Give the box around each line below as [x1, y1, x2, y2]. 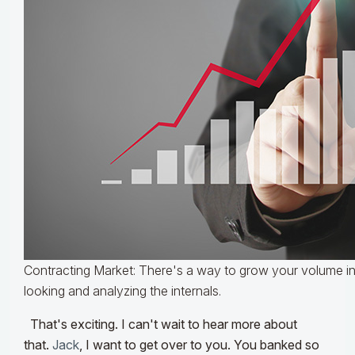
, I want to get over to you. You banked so [79, 337, 319, 353]
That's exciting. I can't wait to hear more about [30, 316, 297, 333]
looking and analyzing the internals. [24, 283, 221, 300]
